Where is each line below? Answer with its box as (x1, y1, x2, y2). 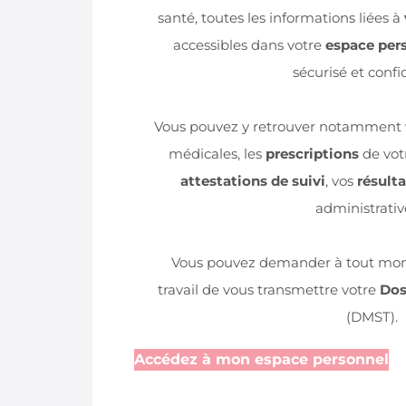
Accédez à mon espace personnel (134, 350, 389, 368)
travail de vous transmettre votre (158, 280, 380, 298)
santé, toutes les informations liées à (158, 8, 404, 26)
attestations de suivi (180, 171, 325, 189)
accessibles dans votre (172, 35, 325, 53)
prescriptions (265, 144, 359, 162)
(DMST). (345, 307, 398, 325)
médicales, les (168, 144, 266, 162)
